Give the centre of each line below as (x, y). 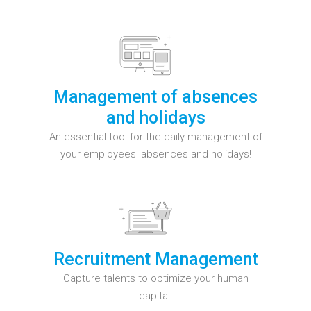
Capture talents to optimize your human (155, 278)
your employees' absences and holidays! (155, 154)
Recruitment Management (155, 259)
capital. (155, 295)
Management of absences (155, 96)
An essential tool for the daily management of (155, 136)
